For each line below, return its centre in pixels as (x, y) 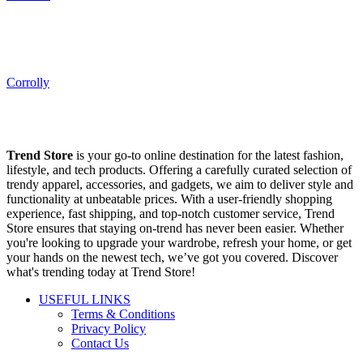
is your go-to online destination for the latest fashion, (208, 156)
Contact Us (100, 344)
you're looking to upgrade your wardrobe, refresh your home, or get (179, 243)
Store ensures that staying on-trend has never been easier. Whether (175, 228)
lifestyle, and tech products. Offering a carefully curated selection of (179, 170)
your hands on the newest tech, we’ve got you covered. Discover (172, 258)
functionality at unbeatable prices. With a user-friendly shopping (169, 199)
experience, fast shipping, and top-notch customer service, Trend (171, 214)
